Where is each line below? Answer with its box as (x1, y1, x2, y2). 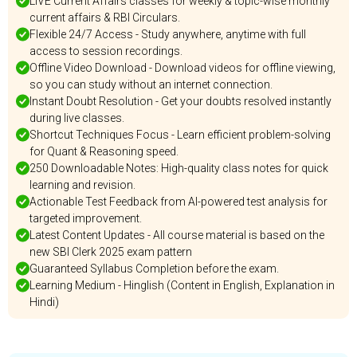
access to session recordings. (29, 45, 182, 57)
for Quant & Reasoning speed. (29, 145, 178, 158)
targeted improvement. (29, 212, 142, 225)
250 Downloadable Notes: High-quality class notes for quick (29, 162, 328, 175)
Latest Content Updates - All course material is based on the (29, 229, 324, 241)
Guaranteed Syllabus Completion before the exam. (29, 262, 279, 275)
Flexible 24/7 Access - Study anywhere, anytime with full (29, 28, 306, 41)
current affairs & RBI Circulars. (29, 11, 180, 24)
